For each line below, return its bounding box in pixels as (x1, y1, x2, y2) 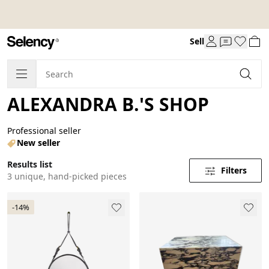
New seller (17, 136, 60, 148)
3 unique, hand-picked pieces (7, 170, 127, 182)
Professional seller (7, 124, 81, 136)
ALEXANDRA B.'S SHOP (7, 91, 209, 116)
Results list (7, 158, 52, 170)
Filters (221, 164, 247, 176)
